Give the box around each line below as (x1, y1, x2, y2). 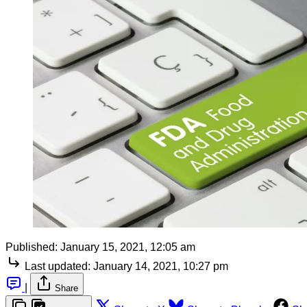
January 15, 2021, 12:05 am (60, 241, 195, 253)
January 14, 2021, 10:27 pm (93, 260, 228, 272)
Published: (5, 241, 58, 253)
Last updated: (25, 260, 90, 272)
